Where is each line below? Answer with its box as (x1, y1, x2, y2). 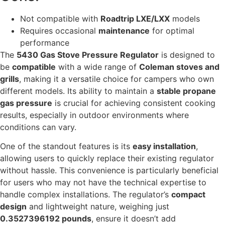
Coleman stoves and (139, 61, 219, 72)
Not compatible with (20, 13, 100, 24)
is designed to (159, 49, 215, 60)
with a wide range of (56, 61, 139, 72)
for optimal (150, 25, 194, 36)
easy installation (133, 141, 196, 151)
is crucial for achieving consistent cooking (52, 97, 215, 108)
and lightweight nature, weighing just (27, 201, 169, 211)
